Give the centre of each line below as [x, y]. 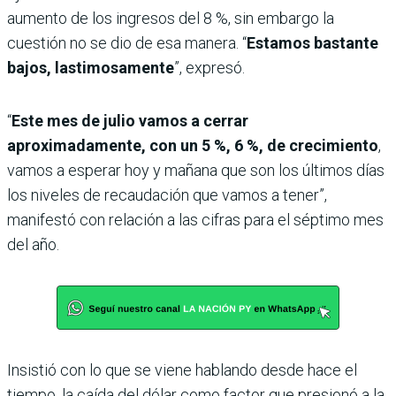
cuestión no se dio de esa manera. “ [127, 43]
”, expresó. [209, 68]
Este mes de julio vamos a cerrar [130, 121]
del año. [33, 245]
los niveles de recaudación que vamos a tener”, [167, 195]
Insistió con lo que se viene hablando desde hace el [182, 370]
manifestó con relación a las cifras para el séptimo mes [195, 220]
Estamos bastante [312, 43]
